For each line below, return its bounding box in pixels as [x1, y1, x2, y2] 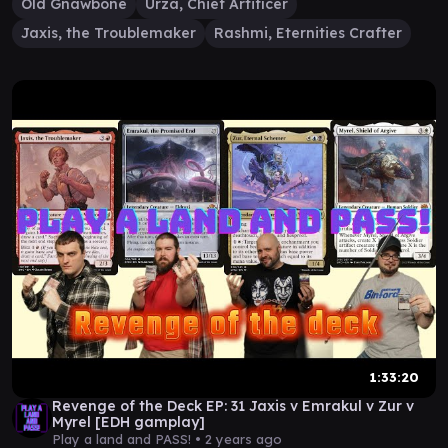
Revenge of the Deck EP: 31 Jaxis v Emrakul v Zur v [52, 397, 414, 415]
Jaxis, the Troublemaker [21, 24, 196, 42]
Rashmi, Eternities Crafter [214, 24, 402, 42]
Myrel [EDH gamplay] [52, 413, 205, 431]
